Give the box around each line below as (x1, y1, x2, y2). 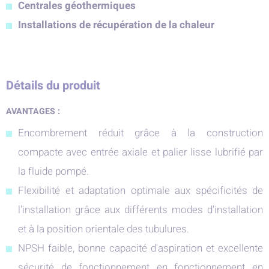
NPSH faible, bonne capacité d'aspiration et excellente (18, 241, 263, 256)
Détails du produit (6, 77, 100, 94)
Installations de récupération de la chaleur (18, 17, 214, 32)
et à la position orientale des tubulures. (18, 222, 189, 237)
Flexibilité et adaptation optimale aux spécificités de (18, 183, 263, 198)
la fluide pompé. (18, 164, 89, 179)
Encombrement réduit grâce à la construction (18, 125, 263, 141)
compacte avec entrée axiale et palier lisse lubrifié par (18, 145, 263, 160)
